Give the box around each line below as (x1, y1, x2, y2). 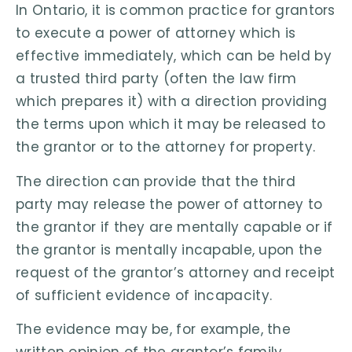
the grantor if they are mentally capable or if (16, 217, 333, 236)
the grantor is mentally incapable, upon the (16, 240, 322, 259)
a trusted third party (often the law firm (16, 69, 297, 89)
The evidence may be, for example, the (16, 319, 291, 339)
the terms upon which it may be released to (16, 115, 326, 134)
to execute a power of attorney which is (16, 24, 296, 43)
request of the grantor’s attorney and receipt (16, 262, 335, 282)
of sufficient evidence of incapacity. (16, 285, 273, 305)
